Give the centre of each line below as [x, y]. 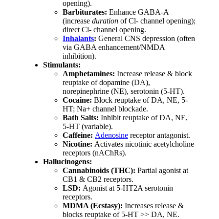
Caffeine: [78, 135]
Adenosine [111, 135]
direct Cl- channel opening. [104, 30]
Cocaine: [77, 100]
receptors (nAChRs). [95, 153]
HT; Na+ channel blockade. [105, 109]
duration [105, 21]
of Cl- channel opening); [157, 21]
